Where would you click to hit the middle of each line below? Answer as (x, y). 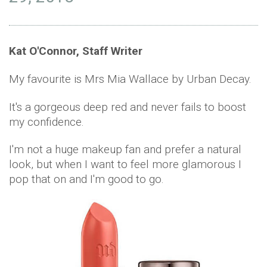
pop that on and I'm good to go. (88, 179)
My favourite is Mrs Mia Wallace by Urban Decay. (130, 79)
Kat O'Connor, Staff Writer (76, 51)
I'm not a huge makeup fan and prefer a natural (125, 150)
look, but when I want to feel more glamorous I (125, 164)
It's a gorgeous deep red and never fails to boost (128, 107)
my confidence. (46, 122)
